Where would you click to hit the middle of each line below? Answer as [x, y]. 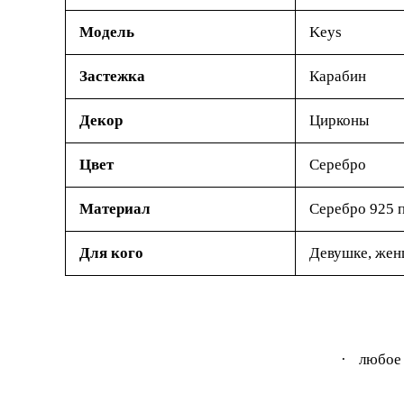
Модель [107, 32]
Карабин [338, 76]
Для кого [111, 252]
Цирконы [339, 120]
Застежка [112, 76]
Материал [115, 208]
